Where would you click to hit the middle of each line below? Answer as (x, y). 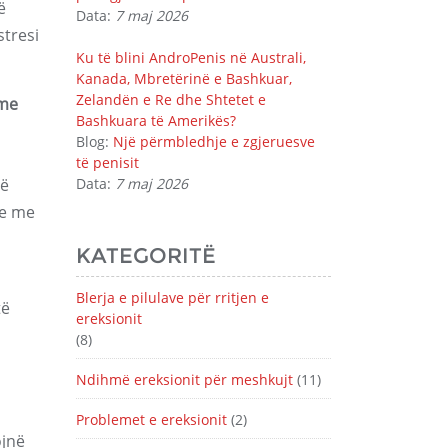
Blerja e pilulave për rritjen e (172, 297)
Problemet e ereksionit (151, 419)
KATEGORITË (146, 255)
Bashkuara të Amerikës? (156, 120)
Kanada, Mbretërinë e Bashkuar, (184, 78)
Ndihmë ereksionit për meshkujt (184, 379)
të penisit (107, 162)
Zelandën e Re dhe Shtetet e (171, 99)
